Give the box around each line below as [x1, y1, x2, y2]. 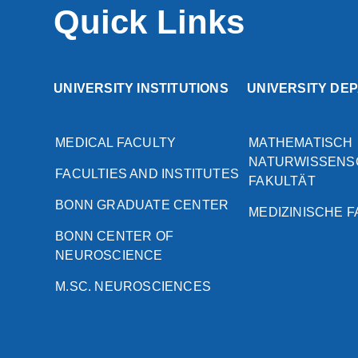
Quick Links [54, 3, 245, 42]
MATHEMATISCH [249, 136, 353, 150]
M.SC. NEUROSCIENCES [55, 280, 211, 294]
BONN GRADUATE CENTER [55, 198, 229, 213]
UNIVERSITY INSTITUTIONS [54, 82, 229, 96]
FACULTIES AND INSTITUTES [55, 167, 239, 181]
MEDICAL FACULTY [55, 136, 177, 150]
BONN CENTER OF [55, 229, 173, 244]
